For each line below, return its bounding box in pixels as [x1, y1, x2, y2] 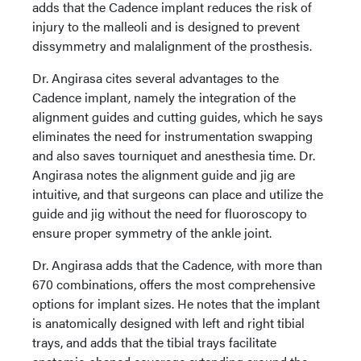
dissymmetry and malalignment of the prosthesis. [32, 36, 312, 56]
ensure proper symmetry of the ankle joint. [32, 223, 272, 243]
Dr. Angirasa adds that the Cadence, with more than [32, 255, 322, 275]
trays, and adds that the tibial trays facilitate [32, 333, 276, 352]
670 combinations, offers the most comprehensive [32, 275, 315, 294]
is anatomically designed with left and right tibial [32, 313, 305, 333]
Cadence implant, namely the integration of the [32, 88, 296, 107]
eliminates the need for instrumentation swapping [32, 127, 313, 146]
